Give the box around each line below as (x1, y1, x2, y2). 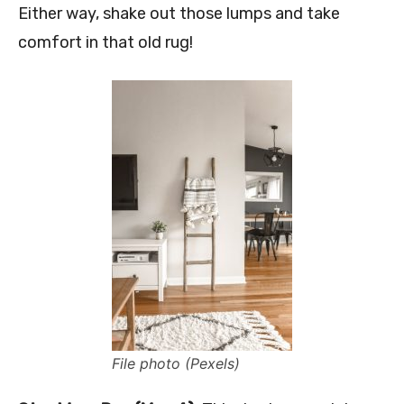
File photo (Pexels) (112, 354, 240, 373)
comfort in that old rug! (18, 32, 193, 53)
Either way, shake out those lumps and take (18, 4, 340, 24)
